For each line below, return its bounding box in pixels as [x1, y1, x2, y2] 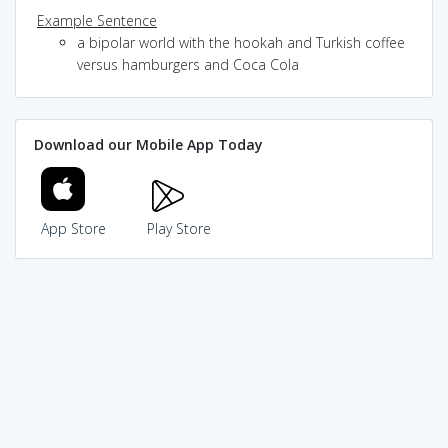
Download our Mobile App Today [33, 135, 263, 154]
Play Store [146, 219, 211, 238]
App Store [41, 219, 106, 238]
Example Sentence [37, 10, 157, 30]
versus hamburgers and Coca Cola [77, 54, 299, 74]
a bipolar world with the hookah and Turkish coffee [77, 32, 405, 52]
